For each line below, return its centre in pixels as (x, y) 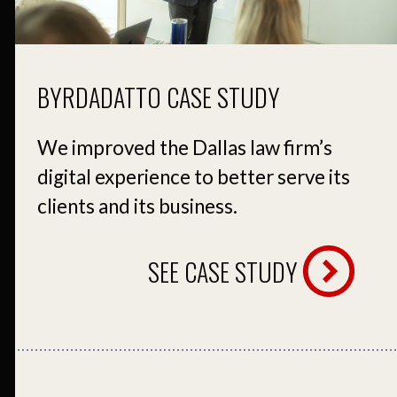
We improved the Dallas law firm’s (185, 147)
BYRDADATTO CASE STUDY (159, 97)
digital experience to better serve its (194, 176)
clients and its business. (137, 206)
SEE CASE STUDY (223, 271)
